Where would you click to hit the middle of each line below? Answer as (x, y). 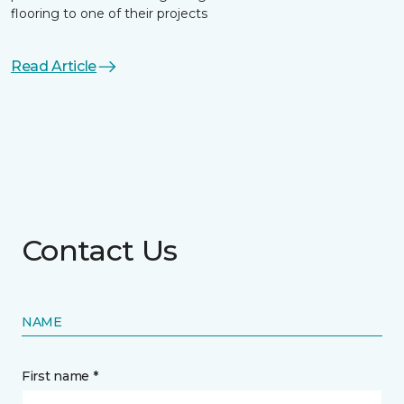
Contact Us (100, 250)
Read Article (54, 66)
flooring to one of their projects (109, 14)
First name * (60, 376)
